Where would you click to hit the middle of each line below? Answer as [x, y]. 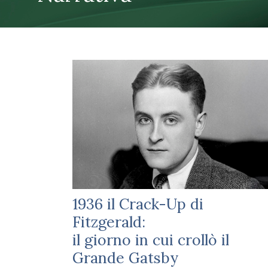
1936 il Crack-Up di [138, 204]
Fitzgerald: [109, 222]
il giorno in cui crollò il [150, 240]
